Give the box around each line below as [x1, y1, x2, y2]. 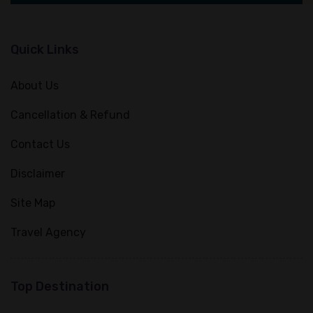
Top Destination [10, 279, 109, 294]
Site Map [10, 196, 55, 210]
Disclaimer [10, 167, 65, 180]
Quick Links [10, 42, 79, 57]
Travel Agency [10, 226, 86, 239]
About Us [10, 79, 59, 92]
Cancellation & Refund [10, 108, 130, 122]
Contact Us [10, 138, 70, 151]
